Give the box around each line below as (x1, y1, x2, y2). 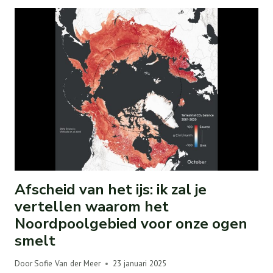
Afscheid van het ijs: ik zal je (15, 179, 207, 199)
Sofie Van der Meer (34, 258, 101, 269)
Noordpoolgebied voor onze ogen (15, 213, 247, 233)
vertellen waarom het (15, 196, 169, 216)
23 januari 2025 (113, 258, 167, 269)
